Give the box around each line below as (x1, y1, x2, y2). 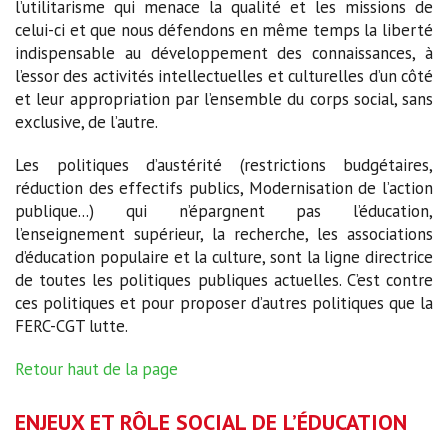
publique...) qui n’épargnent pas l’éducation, (15, 200, 433, 223)
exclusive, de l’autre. (15, 111, 158, 134)
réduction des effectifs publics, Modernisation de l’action (15, 177, 433, 200)
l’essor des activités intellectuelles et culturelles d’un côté (15, 65, 433, 88)
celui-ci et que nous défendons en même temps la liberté (15, 19, 433, 42)
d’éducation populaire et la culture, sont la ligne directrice (15, 246, 433, 269)
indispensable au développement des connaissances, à (15, 42, 433, 65)
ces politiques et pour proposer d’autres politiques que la (15, 292, 433, 315)
